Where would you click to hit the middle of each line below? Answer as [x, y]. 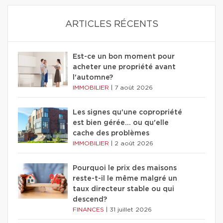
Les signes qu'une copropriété [127, 113]
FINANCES [89, 210]
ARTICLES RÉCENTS [111, 25]
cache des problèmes [111, 134]
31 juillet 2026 [131, 210]
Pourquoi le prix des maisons [125, 168]
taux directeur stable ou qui [123, 189]
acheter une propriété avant [124, 67]
